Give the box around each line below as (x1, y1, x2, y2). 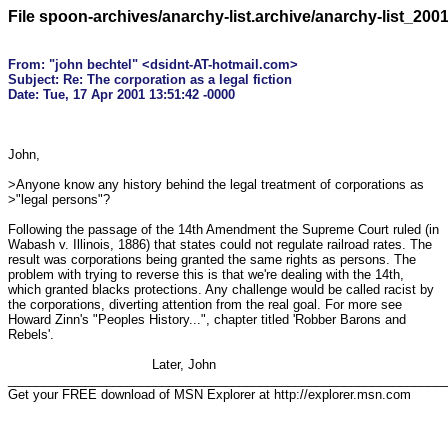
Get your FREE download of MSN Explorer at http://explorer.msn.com (8, 387, 411, 402)
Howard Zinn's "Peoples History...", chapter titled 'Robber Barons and (8, 312, 410, 327)
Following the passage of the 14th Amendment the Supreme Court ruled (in (8, 222, 443, 237)
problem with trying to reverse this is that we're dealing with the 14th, (8, 267, 408, 282)
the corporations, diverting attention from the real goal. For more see (8, 297, 406, 312)
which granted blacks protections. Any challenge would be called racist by (8, 282, 438, 297)
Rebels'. (8, 327, 54, 342)
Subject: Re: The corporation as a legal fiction (8, 72, 292, 87)
